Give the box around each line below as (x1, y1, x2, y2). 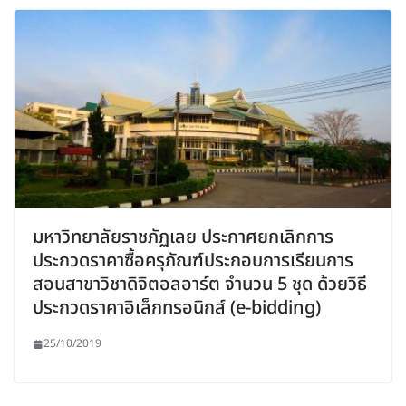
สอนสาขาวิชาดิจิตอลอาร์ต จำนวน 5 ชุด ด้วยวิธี (33, 271, 367, 299)
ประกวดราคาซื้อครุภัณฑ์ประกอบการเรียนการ (33, 247, 353, 275)
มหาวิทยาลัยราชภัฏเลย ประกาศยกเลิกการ (33, 224, 333, 252)
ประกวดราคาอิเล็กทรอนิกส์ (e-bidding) (33, 295, 321, 323)
